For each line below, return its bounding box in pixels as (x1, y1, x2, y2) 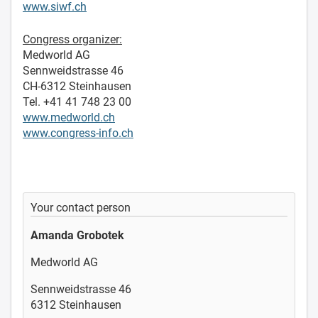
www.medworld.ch (23, 110, 115, 124)
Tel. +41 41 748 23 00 (23, 94, 131, 109)
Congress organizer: (23, 32, 122, 46)
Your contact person (31, 200, 131, 214)
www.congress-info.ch (23, 126, 133, 140)
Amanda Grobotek (31, 228, 124, 242)
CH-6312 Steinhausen (23, 79, 131, 93)
